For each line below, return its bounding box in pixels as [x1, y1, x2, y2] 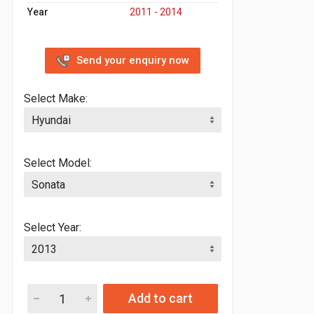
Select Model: [24, 156, 92, 170]
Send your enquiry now [76, 53, 189, 67]
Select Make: [24, 92, 88, 106]
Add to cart [169, 291, 193, 306]
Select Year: [24, 221, 81, 235]
